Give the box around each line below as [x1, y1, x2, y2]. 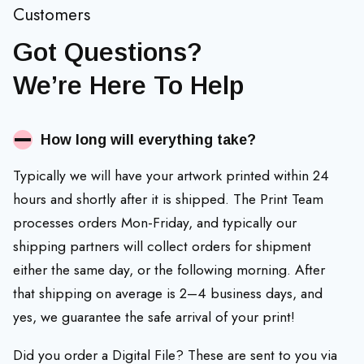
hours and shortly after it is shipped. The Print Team [13, 188, 323, 210]
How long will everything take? [41, 132, 256, 149]
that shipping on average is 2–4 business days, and [13, 283, 323, 305]
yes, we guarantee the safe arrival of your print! [13, 306, 295, 328]
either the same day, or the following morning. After [13, 259, 325, 281]
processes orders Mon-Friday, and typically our [13, 212, 297, 234]
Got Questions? [13, 37, 202, 67]
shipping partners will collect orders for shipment [13, 236, 311, 258]
